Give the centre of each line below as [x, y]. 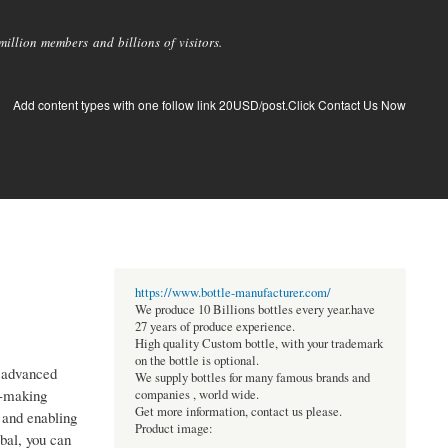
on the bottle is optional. [196, 361]
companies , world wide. [196, 395]
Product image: [173, 429]
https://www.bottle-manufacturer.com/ [232, 293]
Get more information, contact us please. [238, 412]
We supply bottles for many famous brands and [252, 378]
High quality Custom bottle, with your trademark [258, 344]
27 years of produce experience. [214, 327]
